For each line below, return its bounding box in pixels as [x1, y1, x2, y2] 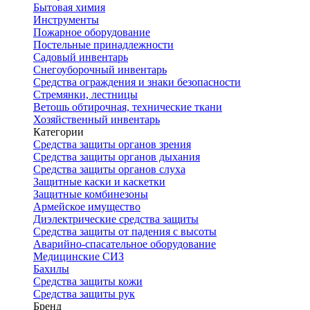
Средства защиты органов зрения [33, 138, 191, 150]
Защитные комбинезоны [33, 188, 148, 200]
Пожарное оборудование [33, 26, 150, 38]
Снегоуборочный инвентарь [33, 64, 167, 75]
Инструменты [33, 14, 99, 26]
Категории [33, 126, 84, 138]
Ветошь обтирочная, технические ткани [33, 101, 222, 113]
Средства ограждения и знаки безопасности [33, 76, 241, 88]
